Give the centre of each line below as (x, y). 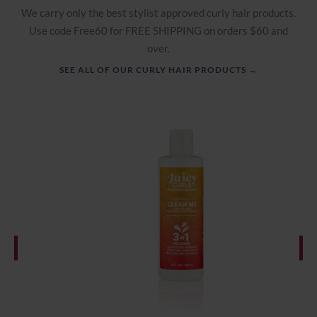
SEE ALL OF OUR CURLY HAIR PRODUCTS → (158, 70)
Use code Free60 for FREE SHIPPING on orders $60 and (158, 31)
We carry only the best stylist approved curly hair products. (158, 13)
